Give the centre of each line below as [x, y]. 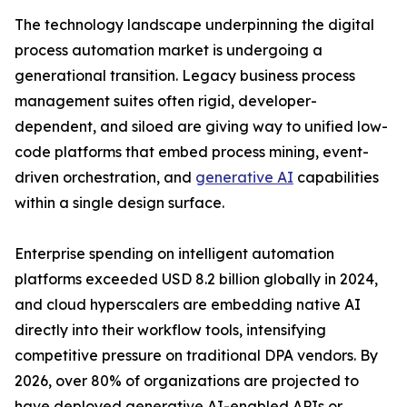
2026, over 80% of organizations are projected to [187, 381]
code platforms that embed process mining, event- [192, 152]
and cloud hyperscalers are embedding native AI [188, 305]
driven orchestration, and [105, 178]
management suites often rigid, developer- [166, 101]
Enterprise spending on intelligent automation [174, 254]
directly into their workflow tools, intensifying [170, 330]
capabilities [336, 178]
